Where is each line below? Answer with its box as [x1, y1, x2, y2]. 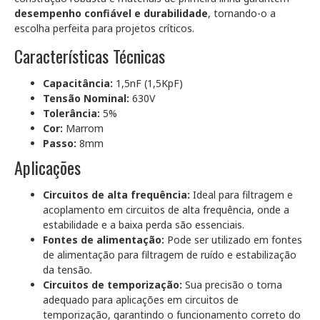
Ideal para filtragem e [190, 188, 293, 201]
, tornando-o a [208, 6, 276, 20]
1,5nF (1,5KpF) [113, 76, 183, 90]
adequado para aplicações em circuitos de [43, 293, 239, 306]
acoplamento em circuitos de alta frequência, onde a [43, 203, 289, 216]
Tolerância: [43, 106, 100, 120]
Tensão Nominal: [43, 91, 129, 105]
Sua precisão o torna [182, 278, 282, 291]
